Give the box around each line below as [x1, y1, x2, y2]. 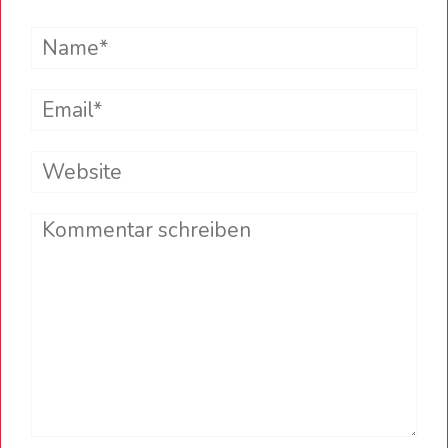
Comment [30, 208, 124, 237]
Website [30, 146, 112, 175]
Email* [30, 84, 94, 113]
